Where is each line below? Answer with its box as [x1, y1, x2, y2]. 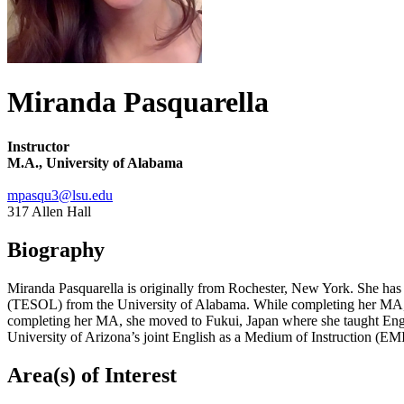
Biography [7, 237, 105, 262]
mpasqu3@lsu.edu [7, 187, 113, 203]
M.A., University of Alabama [7, 154, 183, 170]
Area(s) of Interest [7, 363, 177, 387]
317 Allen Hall [7, 203, 91, 219]
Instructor [7, 138, 69, 154]
